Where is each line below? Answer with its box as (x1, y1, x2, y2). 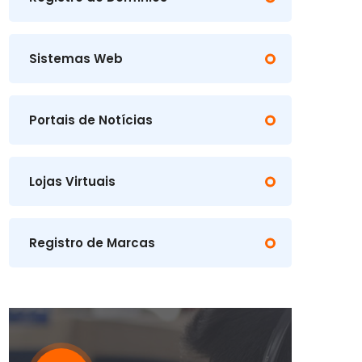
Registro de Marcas (29, 234, 155, 251)
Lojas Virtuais (29, 173, 116, 190)
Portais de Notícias (29, 112, 153, 128)
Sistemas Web (29, 50, 123, 67)
